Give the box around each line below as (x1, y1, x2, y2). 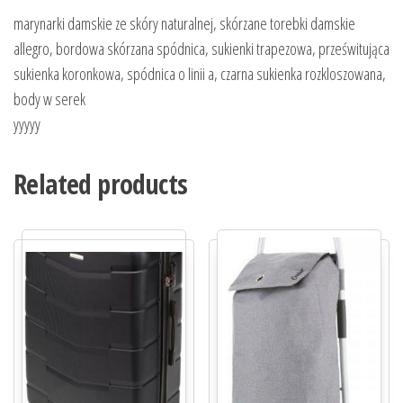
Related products (13, 166, 188, 202)
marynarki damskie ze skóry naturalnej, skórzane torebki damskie (13, 13, 355, 34)
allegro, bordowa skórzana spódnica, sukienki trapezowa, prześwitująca (13, 38, 390, 59)
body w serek (13, 88, 85, 110)
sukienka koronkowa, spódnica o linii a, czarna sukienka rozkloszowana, (13, 63, 386, 85)
